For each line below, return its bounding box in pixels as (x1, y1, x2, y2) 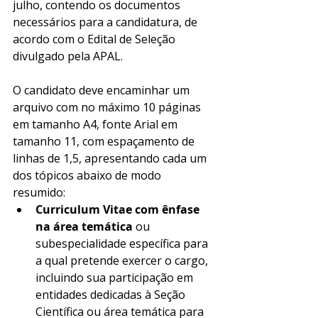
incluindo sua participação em (35, 270, 196, 285)
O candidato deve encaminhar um (13, 82, 192, 98)
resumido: (13, 185, 68, 200)
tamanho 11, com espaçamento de (13, 133, 197, 149)
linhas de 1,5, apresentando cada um (13, 150, 209, 166)
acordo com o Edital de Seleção (13, 31, 178, 47)
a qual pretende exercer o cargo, (35, 253, 211, 268)
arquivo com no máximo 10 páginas (13, 99, 204, 115)
